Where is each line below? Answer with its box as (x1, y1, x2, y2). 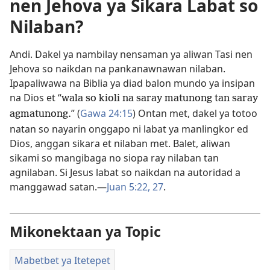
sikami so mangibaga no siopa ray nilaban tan (10, 151, 219, 165)
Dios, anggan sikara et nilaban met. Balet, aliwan (10, 137, 230, 150)
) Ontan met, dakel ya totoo (133, 107, 257, 120)
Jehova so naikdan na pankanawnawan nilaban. (10, 62, 225, 75)
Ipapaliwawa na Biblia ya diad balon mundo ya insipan (10, 77, 255, 90)
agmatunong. (10, 108, 71, 120)
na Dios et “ (10, 91, 61, 104)
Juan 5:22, (107, 180, 150, 193)
